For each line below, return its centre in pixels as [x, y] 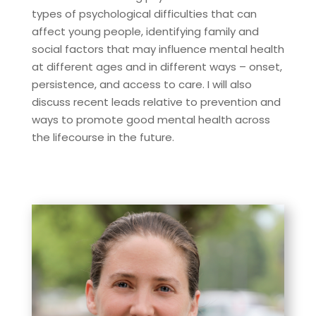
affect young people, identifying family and [145, 32]
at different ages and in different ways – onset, [157, 67]
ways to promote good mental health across [151, 120]
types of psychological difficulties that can [144, 14]
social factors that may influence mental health [158, 49]
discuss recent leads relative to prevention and [156, 102]
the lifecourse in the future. [103, 138]
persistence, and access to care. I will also [141, 85]
